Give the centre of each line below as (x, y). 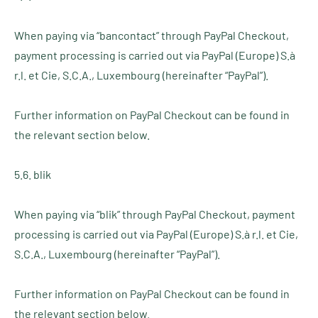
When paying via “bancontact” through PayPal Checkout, (152, 35)
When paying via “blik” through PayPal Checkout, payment (155, 214)
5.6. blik (33, 174)
